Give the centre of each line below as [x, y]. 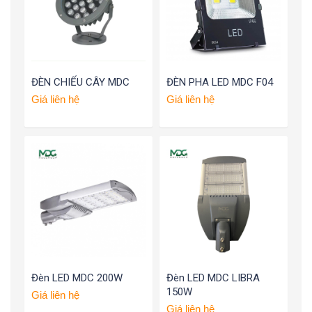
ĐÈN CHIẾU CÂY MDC [80, 83]
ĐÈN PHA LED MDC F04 [220, 83]
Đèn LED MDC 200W [77, 278]
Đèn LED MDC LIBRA [213, 278]
